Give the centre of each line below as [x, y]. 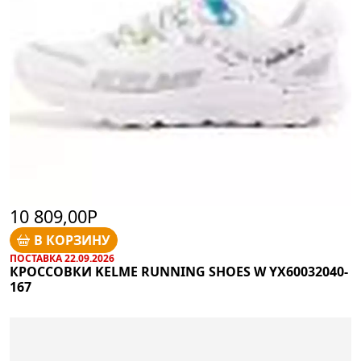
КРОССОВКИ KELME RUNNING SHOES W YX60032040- [179, 271]
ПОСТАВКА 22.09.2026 [62, 258]
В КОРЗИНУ [73, 240]
